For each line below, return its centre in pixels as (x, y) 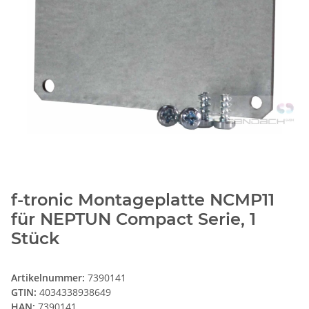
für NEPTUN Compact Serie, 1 (133, 219)
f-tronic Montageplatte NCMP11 (143, 200)
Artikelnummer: (49, 278)
